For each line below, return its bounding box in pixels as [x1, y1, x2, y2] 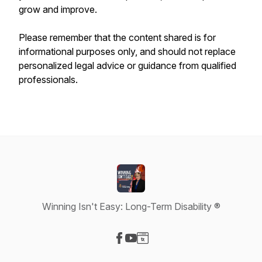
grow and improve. [19, 4, 97, 15]
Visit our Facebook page [119, 244, 222, 256]
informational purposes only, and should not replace [19, 46, 236, 57]
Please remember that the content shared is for [19, 32, 216, 43]
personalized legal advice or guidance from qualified [19, 60, 236, 71]
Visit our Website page [142, 244, 236, 256]
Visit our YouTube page [130, 244, 228, 256]
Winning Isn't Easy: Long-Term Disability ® [42, 201, 220, 212]
